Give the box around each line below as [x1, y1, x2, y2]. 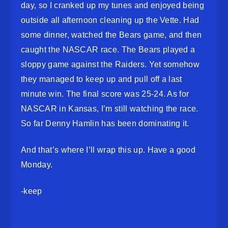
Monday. [21, 160, 53, 169]
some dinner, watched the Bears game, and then [21, 31, 202, 40]
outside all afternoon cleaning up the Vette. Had [21, 16, 199, 25]
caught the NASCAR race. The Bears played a [21, 45, 195, 54]
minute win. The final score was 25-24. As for [21, 90, 189, 99]
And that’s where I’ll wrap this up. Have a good [21, 146, 196, 155]
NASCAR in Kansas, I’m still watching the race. [21, 104, 198, 113]
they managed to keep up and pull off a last [21, 75, 182, 84]
